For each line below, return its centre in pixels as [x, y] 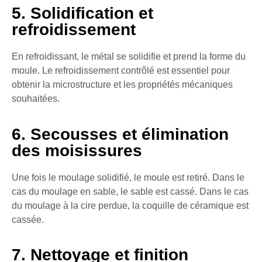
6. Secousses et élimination [120, 134]
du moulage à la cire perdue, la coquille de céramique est [130, 205]
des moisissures [77, 150]
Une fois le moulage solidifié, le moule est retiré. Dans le [128, 177]
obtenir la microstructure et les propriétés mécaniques [122, 85]
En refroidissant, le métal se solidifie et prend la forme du [129, 57]
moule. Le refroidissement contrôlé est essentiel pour [121, 71]
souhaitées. [36, 99]
